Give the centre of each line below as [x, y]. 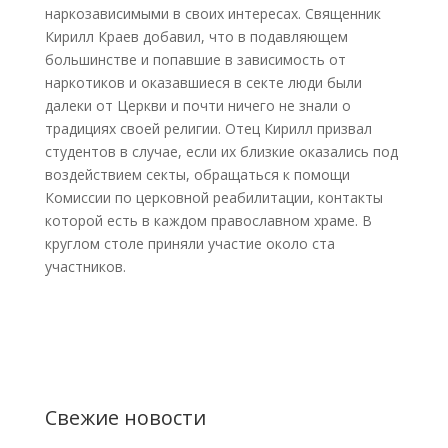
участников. [85, 266]
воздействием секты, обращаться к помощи [197, 174]
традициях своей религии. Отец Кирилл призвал [208, 128]
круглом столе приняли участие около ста [189, 243]
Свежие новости [125, 417]
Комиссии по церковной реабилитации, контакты [213, 197]
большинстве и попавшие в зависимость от [195, 59]
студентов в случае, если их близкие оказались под [221, 151]
